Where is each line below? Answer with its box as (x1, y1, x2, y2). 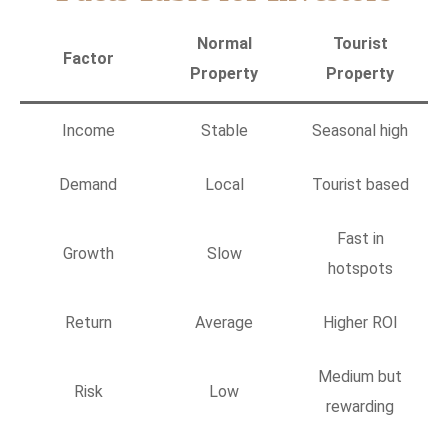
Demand (59, 174, 117, 194)
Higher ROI (322, 312, 398, 332)
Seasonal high (312, 120, 408, 140)
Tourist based (311, 174, 409, 194)
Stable (200, 120, 248, 140)
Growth (62, 243, 114, 263)
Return (64, 312, 112, 332)
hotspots (327, 258, 393, 278)
